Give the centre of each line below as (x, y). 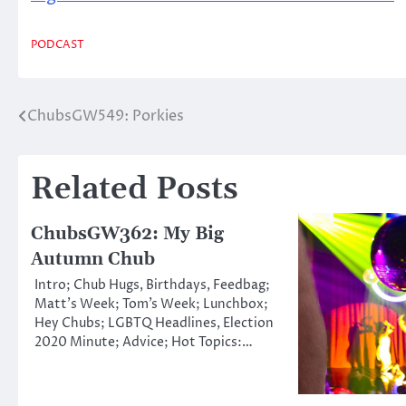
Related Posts (135, 190)
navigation (77, 154)
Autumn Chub (93, 260)
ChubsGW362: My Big (127, 235)
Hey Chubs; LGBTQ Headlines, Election (154, 324)
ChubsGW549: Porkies (106, 116)
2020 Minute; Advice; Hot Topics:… (144, 343)
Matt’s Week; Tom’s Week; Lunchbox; (151, 305)
